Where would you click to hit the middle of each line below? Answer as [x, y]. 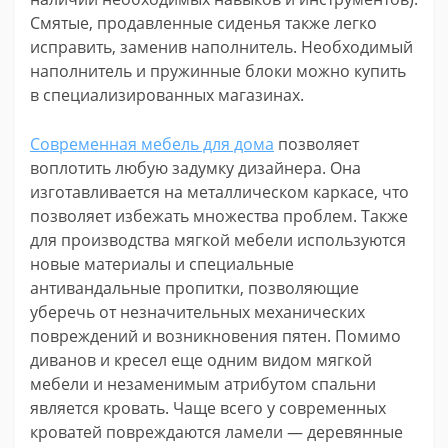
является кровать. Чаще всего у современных [208, 407]
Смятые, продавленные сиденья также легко [203, 22]
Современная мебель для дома [152, 143]
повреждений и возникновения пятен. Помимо [215, 335]
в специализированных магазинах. [167, 94]
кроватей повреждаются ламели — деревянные [216, 431]
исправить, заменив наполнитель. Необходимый [221, 46]
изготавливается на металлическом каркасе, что [219, 191]
